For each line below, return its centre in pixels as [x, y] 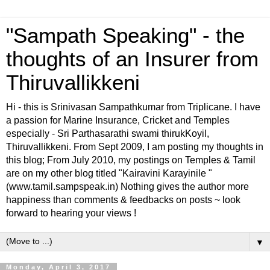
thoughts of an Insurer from [132, 59]
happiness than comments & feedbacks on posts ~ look [123, 200]
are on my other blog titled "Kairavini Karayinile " [109, 173]
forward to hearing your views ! [71, 213]
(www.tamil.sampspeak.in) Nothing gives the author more [127, 187]
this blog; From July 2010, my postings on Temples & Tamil [131, 160]
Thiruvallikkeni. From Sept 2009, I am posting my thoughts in [135, 147]
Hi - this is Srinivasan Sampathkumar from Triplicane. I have [133, 107]
